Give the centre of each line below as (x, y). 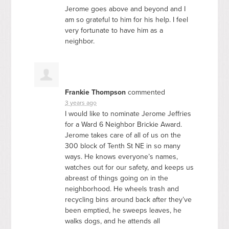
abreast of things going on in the (117, 178)
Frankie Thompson (96, 92)
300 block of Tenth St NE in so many (123, 146)
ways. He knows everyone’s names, (122, 156)
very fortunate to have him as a (114, 30)
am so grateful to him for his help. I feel (127, 19)
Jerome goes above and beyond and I (125, 9)
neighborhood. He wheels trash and (122, 189)
